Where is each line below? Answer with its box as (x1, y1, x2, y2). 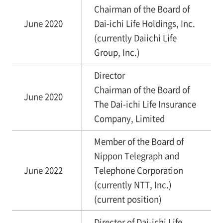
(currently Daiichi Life (94, 32, 177, 44)
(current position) (94, 193, 162, 206)
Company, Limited (94, 112, 165, 125)
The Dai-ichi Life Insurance (94, 98, 196, 111)
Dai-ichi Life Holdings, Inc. (94, 17, 195, 30)
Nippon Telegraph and (94, 150, 179, 162)
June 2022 (23, 164, 63, 177)
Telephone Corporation (94, 164, 183, 177)
